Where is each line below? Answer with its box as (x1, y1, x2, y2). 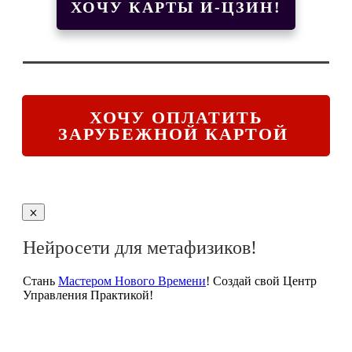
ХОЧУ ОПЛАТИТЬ (89, 108, 263, 128)
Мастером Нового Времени (58, 273, 206, 288)
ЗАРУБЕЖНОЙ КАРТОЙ (57, 124, 295, 145)
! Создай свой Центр (206, 273, 317, 288)
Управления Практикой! (23, 288, 153, 302)
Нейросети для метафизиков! (23, 236, 257, 258)
